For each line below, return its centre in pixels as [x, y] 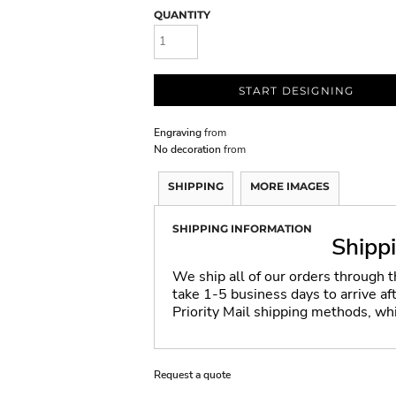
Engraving [178, 132]
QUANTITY [182, 15]
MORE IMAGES [290, 186]
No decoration [187, 149]
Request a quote [192, 374]
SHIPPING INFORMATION [242, 228]
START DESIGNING [296, 91]
